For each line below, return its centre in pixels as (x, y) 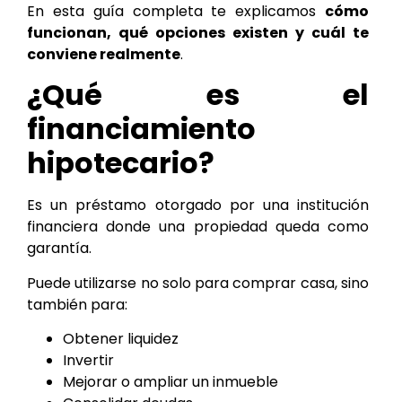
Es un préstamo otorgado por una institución (198, 205)
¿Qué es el (198, 95)
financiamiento (141, 129)
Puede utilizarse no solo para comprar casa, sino (198, 283)
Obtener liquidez (121, 338)
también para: (77, 304)
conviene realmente (104, 54)
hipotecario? (121, 163)
